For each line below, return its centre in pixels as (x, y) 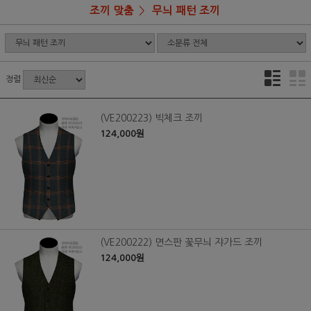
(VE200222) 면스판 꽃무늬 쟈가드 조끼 (181, 242)
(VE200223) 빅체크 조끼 (151, 118)
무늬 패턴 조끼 (186, 11)
